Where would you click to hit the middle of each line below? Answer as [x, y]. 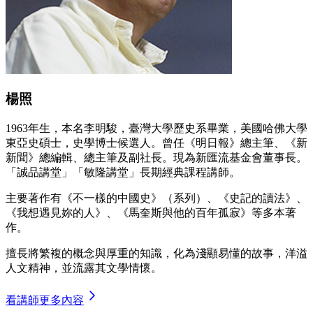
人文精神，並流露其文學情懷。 [84, 268]
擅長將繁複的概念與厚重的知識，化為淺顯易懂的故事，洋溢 [156, 253]
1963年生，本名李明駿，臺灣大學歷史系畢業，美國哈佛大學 [156, 128]
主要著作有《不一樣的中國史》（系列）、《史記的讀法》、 [156, 198]
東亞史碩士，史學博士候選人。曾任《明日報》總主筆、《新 [156, 143]
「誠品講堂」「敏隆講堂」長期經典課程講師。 [123, 172]
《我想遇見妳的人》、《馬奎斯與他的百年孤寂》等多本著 [151, 212]
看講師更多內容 [45, 300]
